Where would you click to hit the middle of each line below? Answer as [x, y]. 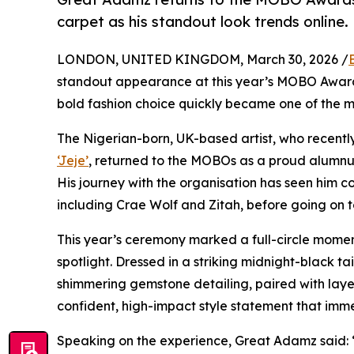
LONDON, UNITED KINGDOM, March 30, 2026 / [203, 59]
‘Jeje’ [73, 160]
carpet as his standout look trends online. [203, 22]
